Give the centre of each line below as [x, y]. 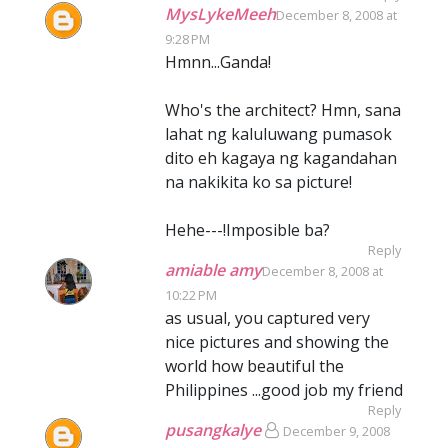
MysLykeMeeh [220, 14]
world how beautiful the [254, 366]
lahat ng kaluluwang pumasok [278, 134]
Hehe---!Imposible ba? [247, 230]
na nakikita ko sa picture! [258, 182]
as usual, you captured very [267, 318]
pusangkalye [213, 430]
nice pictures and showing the [277, 342]
